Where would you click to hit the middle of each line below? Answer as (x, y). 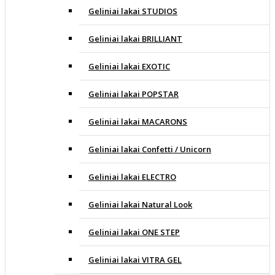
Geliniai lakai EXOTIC (129, 67)
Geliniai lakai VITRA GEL (135, 260)
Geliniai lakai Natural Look (140, 205)
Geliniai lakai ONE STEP (134, 232)
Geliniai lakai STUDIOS (133, 11)
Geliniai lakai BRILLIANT (135, 39)
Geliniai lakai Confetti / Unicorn (150, 149)
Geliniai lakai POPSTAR (134, 94)
